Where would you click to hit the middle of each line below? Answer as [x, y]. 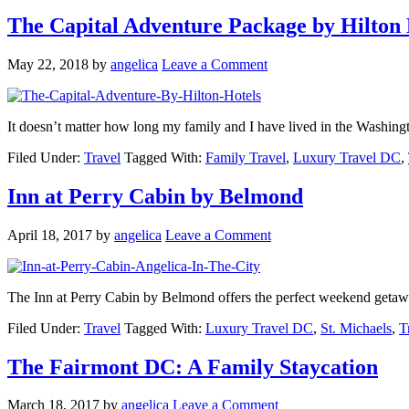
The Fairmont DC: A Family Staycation [193, 367]
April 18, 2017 [50, 235]
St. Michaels [356, 328]
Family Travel [246, 157]
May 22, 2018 [48, 64]
